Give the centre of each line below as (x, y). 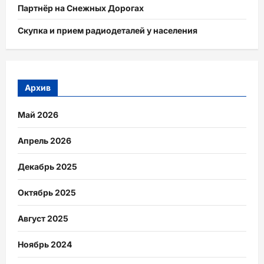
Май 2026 (38, 114)
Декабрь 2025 (47, 166)
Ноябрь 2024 (45, 244)
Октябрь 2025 (47, 192)
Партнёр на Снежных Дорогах (81, 8)
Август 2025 (43, 218)
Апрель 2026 (44, 140)
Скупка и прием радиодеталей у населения (108, 31)
